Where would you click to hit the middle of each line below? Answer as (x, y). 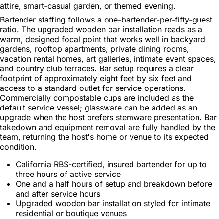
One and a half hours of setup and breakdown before (114, 184)
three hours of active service (68, 174)
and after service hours (58, 193)
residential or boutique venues (71, 213)
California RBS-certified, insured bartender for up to (111, 164)
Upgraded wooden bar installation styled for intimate (113, 203)
